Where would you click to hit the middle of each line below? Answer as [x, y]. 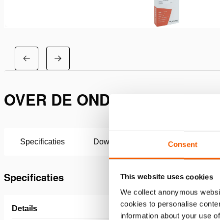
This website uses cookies [166, 177]
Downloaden [116, 142]
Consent [183, 144]
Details [25, 208]
